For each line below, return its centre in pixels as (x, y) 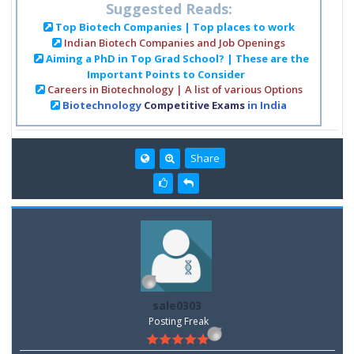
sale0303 (177, 305)
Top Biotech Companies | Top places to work (175, 26)
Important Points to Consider (166, 74)
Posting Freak (179, 321)
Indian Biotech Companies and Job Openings (175, 42)
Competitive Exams (196, 105)
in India (267, 105)
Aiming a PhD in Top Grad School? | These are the (178, 58)
